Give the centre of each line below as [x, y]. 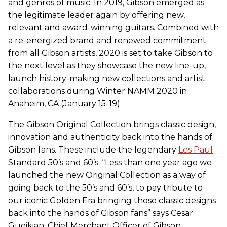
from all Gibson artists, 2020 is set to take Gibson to [110, 53]
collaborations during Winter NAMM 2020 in [98, 91]
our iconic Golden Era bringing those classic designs [112, 200]
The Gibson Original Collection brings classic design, [112, 124]
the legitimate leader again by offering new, [97, 15]
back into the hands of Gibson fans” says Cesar [101, 213]
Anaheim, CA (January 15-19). [65, 103]
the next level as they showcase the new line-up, [107, 65]
